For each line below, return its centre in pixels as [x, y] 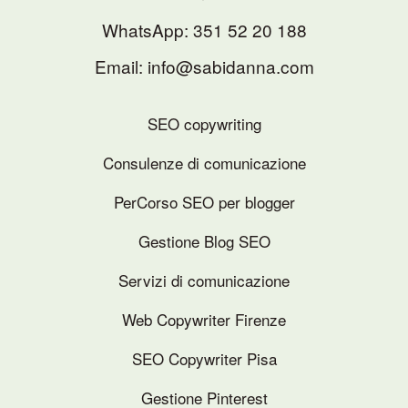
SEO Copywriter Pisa [204, 359]
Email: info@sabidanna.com [204, 66]
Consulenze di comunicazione [204, 163]
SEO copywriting [204, 124]
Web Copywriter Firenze [204, 320]
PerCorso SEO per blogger [204, 202]
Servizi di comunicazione [204, 280]
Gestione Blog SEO [204, 241]
